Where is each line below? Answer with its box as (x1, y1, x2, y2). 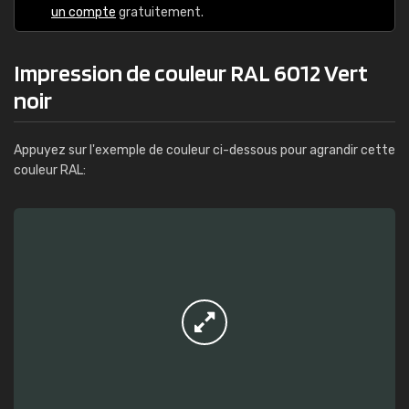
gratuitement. (116, 5, 204, 20)
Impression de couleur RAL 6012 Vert (14, 58, 368, 87)
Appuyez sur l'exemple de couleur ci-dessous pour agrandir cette (14, 142, 395, 158)
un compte (51, 5, 116, 20)
